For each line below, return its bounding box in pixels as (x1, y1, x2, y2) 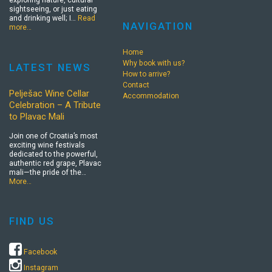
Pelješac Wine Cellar (9, 87, 89, 99)
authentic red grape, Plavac (9, 158, 101, 168)
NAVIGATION (122, 19, 193, 32)
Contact (122, 80, 149, 89)
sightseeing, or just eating (9, 5, 97, 14)
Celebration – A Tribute (9, 99, 101, 110)
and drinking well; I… (9, 14, 78, 23)
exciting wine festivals (9, 140, 85, 149)
